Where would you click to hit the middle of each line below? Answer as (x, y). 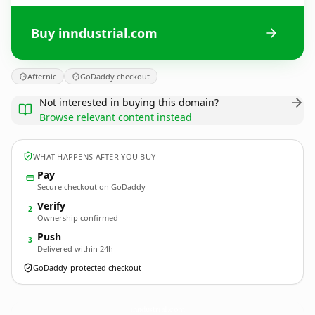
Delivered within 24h (75, 249)
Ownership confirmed (78, 218)
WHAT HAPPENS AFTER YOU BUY (95, 156)
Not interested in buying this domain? (129, 102)
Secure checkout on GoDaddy (91, 187)
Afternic (42, 76)
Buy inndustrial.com (94, 33)
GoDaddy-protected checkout (87, 268)
